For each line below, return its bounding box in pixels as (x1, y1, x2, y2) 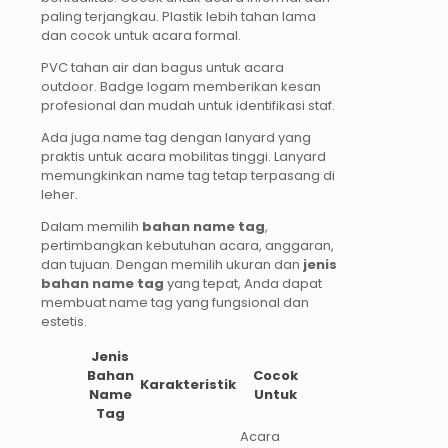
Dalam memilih (41, 216, 142, 236)
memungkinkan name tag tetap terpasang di (41, 165, 335, 185)
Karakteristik (140, 374, 236, 394)
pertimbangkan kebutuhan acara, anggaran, (41, 235, 334, 255)
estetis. (41, 311, 87, 331)
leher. (41, 184, 78, 204)
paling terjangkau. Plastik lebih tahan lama (41, 6, 316, 26)
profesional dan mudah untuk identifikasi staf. (41, 95, 335, 115)
